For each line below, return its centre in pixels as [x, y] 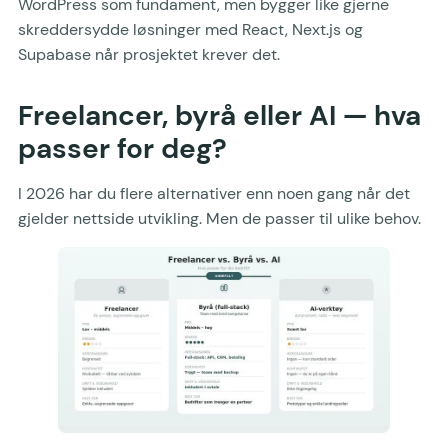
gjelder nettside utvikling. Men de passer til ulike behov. [219, 218]
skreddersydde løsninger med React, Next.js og [190, 29]
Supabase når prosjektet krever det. [149, 54]
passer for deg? [122, 148]
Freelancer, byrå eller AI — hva [219, 115]
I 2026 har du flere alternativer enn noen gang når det [214, 193]
